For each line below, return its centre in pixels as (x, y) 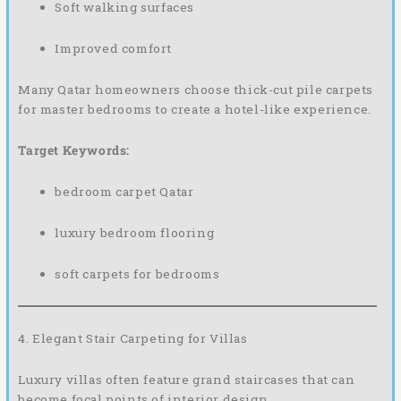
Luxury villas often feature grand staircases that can (187, 379)
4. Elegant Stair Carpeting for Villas (133, 338)
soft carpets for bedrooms (137, 273)
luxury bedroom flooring (135, 232)
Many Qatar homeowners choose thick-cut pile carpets (196, 89)
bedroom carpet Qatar (124, 191)
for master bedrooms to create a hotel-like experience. (195, 109)
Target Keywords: (74, 150)
